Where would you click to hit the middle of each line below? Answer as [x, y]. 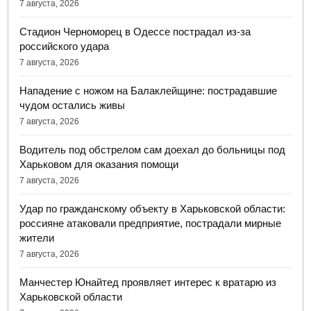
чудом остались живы [73, 106]
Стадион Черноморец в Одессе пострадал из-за [135, 32]
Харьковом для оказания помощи [99, 165]
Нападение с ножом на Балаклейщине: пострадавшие [149, 91]
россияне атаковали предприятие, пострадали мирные [151, 224]
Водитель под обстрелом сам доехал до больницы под [153, 150]
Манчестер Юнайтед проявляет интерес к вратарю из [148, 283]
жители [37, 238]
